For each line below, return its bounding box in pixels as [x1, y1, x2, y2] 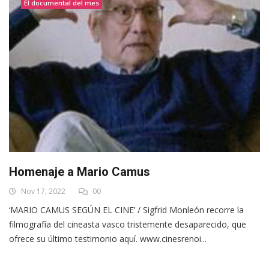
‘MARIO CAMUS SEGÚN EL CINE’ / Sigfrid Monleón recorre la [9, 204, 244, 216]
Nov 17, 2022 [19, 186, 65, 196]
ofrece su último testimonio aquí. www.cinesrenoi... [9, 232, 207, 244]
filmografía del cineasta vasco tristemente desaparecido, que [9, 218, 246, 230]
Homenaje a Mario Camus [9, 164, 150, 179]
